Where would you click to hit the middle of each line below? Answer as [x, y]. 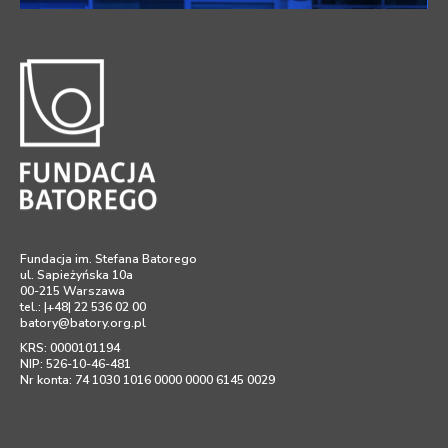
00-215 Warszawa [72, 290]
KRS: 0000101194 [70, 347]
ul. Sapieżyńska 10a [76, 274]
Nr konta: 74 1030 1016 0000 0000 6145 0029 [147, 379]
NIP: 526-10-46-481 [75, 363]
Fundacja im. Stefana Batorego [108, 258]
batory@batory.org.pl [83, 322]
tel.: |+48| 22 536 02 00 [83, 306]
